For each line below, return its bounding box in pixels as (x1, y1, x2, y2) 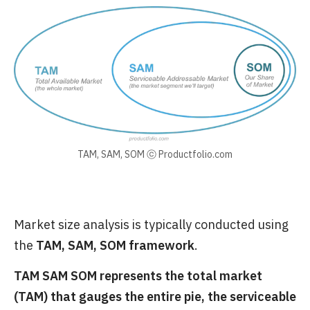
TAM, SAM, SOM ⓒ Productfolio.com (77, 148, 232, 161)
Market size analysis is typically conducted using (14, 217, 289, 233)
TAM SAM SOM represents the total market (14, 268, 262, 284)
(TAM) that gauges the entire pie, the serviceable (14, 289, 296, 305)
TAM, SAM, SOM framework (36, 237, 194, 254)
